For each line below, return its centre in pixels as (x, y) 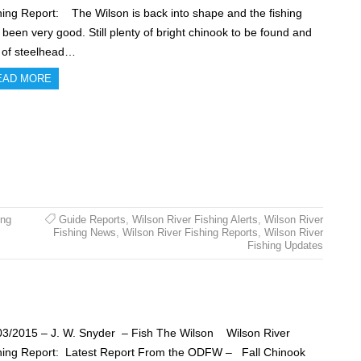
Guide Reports (92, 220)
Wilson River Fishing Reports (190, 233)
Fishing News (84, 233)
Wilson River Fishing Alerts (195, 220)
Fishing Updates (285, 246)
